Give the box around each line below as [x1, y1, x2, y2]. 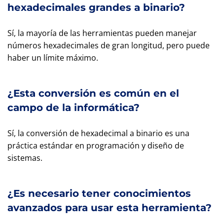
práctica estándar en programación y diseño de [7, 140, 184, 151]
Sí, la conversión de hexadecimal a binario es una [7, 128, 189, 139]
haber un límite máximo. [7, 52, 98, 63]
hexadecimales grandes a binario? [7, 1, 185, 13]
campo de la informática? [7, 102, 140, 113]
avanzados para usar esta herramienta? [7, 202, 212, 214]
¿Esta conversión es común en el [7, 87, 179, 99]
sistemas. [7, 152, 42, 163]
